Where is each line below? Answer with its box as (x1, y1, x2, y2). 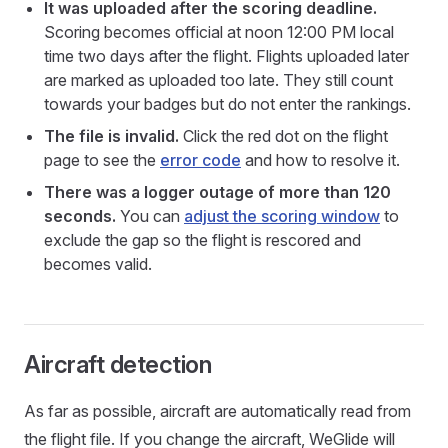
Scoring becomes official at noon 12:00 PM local (44, 22, 394, 42)
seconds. (44, 206, 116, 226)
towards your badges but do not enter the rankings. (44, 94, 411, 114)
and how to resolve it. (241, 150, 400, 170)
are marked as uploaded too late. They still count (44, 70, 393, 90)
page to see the (44, 150, 160, 170)
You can (116, 206, 184, 226)
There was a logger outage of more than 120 (44, 182, 391, 202)
